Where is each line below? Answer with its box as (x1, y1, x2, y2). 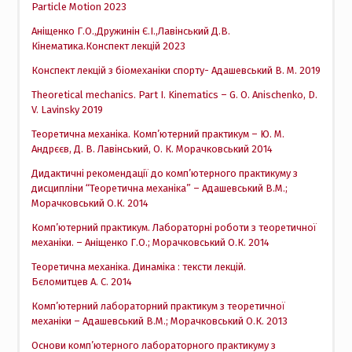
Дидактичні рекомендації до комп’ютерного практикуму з (31, 167, 298, 179)
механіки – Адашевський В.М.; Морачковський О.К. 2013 (31, 315, 288, 327)
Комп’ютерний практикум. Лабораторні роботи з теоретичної (31, 222, 317, 233)
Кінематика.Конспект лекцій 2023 (31, 40, 185, 52)
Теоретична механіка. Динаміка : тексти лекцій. (31, 261, 246, 273)
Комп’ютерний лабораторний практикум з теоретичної (31, 300, 285, 312)
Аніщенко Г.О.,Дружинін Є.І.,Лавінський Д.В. (31, 25, 230, 37)
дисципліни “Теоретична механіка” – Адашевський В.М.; (31, 182, 288, 194)
